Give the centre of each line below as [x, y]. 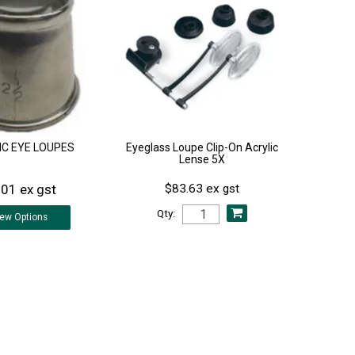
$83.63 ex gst [202, 189]
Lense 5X [202, 160]
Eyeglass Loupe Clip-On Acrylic [202, 148]
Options [30, 218]
